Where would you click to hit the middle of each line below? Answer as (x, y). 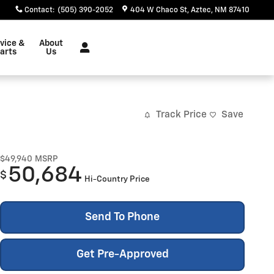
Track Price (181, 115)
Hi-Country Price (117, 179)
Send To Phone (122, 217)
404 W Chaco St (159, 10)
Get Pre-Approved (122, 254)
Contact (39, 10)
